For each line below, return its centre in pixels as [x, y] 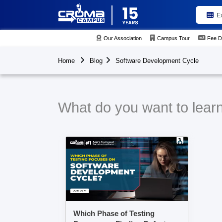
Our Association [123, 38]
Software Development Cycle [157, 61]
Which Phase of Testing [114, 213]
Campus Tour [174, 38]
